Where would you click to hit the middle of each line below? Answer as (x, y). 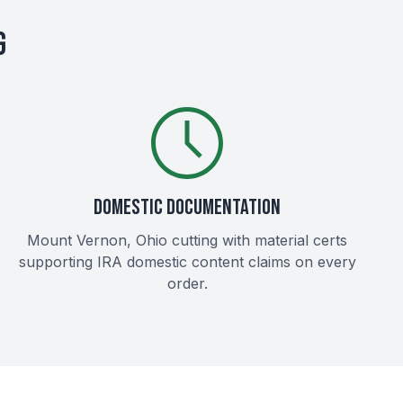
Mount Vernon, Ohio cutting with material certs (187, 240)
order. (187, 283)
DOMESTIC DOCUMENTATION (187, 207)
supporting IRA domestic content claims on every (187, 262)
